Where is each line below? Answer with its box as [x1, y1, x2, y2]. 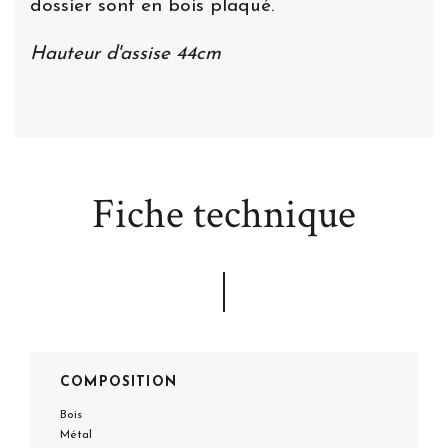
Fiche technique [92, 186, 356, 242]
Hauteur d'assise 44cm [30, 44, 221, 64]
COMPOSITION [60, 374, 177, 390]
